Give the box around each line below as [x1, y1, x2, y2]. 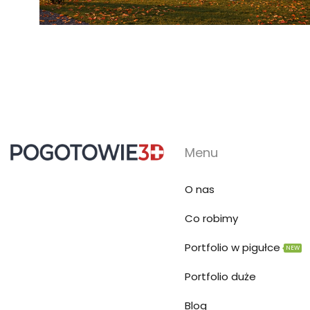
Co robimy [185, 210, 238, 226]
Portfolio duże [185, 268, 256, 284]
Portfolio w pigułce [185, 239, 280, 255]
